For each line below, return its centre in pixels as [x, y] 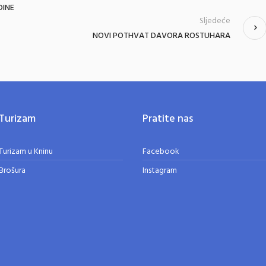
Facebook [161, 152]
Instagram [160, 171]
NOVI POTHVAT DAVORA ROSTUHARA [161, 36]
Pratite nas [168, 119]
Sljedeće [215, 21]
